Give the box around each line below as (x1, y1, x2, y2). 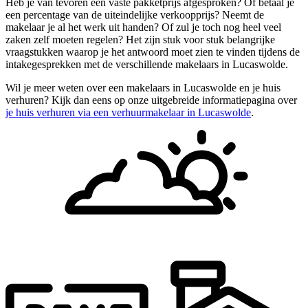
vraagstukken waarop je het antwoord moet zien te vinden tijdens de (5, 46, 300, 58)
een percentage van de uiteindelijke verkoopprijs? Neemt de (5, 9, 264, 21)
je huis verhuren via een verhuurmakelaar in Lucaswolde (5, 107, 251, 119)
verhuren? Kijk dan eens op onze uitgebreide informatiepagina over (5, 94, 297, 107)
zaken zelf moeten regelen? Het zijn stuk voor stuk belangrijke (5, 34, 275, 46)
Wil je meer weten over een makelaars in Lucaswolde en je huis (5, 82, 280, 94)
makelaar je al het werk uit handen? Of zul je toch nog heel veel (5, 21, 281, 34)
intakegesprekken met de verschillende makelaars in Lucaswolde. (5, 58, 288, 71)
